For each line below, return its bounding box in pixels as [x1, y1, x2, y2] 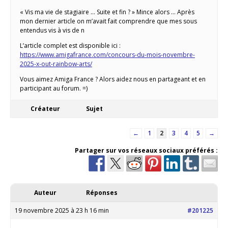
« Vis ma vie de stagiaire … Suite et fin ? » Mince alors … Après [20, 7, 194, 16]
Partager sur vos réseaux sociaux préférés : [75, 146, 218, 155]
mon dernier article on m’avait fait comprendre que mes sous [20, 16, 197, 25]
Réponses [86, 188, 118, 197]
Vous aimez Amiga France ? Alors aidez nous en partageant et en [20, 74, 206, 83]
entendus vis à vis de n [20, 25, 84, 35]
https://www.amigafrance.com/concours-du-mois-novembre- [20, 50, 195, 59]
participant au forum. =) [20, 83, 88, 93]
